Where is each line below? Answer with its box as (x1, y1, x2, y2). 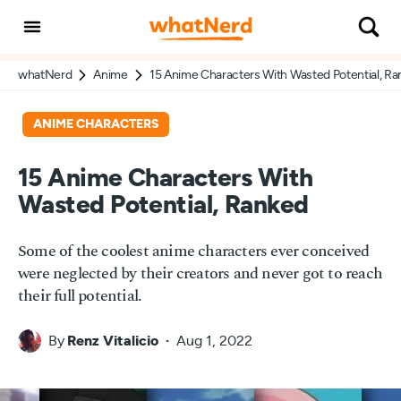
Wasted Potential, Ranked (18, 193, 309, 218)
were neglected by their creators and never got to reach (18, 261, 383, 286)
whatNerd (18, 68, 73, 81)
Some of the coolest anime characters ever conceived (18, 239, 370, 264)
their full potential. (18, 284, 142, 309)
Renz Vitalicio (67, 334, 158, 348)
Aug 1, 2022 (176, 334, 252, 348)
